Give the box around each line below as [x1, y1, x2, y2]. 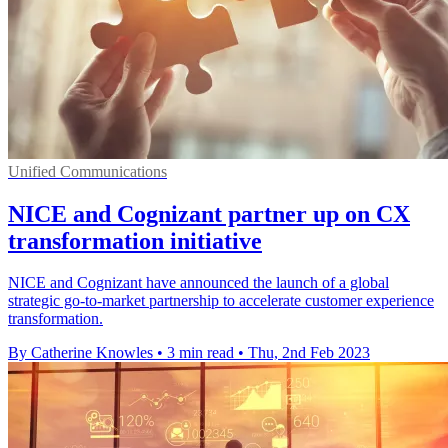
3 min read [167, 344, 234, 362]
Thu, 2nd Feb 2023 [248, 344, 370, 362]
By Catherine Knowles [8, 344, 153, 362]
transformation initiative [8, 227, 262, 254]
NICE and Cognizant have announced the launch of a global [8, 274, 389, 292]
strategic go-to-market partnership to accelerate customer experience [8, 292, 434, 310]
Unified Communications [8, 162, 167, 180]
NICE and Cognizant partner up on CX [8, 200, 410, 227]
